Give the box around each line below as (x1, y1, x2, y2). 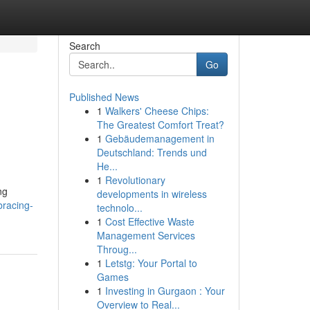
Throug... (96, 242, 137, 256)
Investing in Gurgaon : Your (104, 284, 225, 298)
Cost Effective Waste (104, 215, 194, 228)
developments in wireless (96, 187, 207, 201)
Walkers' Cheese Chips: (104, 104, 209, 118)
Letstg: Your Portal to (104, 256, 197, 270)
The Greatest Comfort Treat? (96, 118, 224, 131)
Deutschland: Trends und (96, 145, 207, 159)
